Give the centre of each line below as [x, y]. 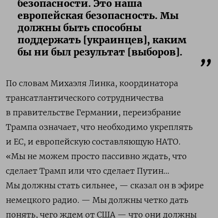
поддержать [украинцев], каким [102, 40]
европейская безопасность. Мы [98, 16]
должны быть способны [80, 28]
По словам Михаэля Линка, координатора [92, 83]
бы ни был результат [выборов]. [100, 52]
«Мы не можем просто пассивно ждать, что [96, 156]
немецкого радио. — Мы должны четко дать [97, 200]
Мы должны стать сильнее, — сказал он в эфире [105, 186]
